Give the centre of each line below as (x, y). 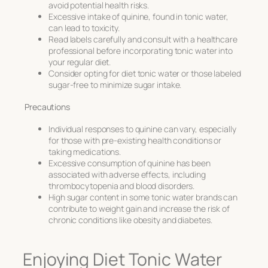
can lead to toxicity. (84, 28)
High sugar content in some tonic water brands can (143, 197)
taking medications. (85, 151)
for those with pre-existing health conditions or (135, 140)
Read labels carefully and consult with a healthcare (143, 39)
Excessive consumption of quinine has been (130, 163)
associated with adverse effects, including (127, 174)
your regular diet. (80, 62)
